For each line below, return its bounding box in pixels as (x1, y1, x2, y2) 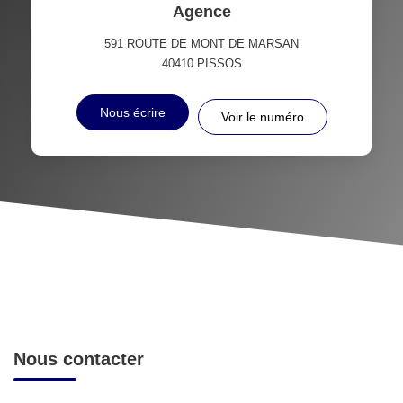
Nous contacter (13, 348, 144, 369)
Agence (172, 2, 231, 21)
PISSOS (196, 56, 242, 70)
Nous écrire (99, 104, 166, 120)
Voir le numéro (220, 109, 304, 124)
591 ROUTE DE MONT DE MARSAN (104, 36, 299, 50)
